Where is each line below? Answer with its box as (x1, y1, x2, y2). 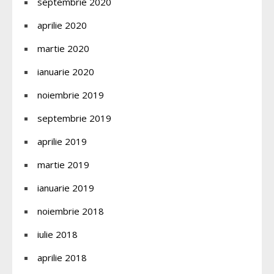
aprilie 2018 (37, 251, 87, 264)
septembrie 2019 (37, 111, 111, 124)
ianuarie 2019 (37, 181, 94, 194)
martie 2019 (37, 158, 89, 171)
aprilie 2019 (37, 135, 87, 147)
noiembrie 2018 (37, 204, 104, 217)
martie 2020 (37, 42, 89, 54)
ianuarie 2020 (37, 65, 94, 78)
